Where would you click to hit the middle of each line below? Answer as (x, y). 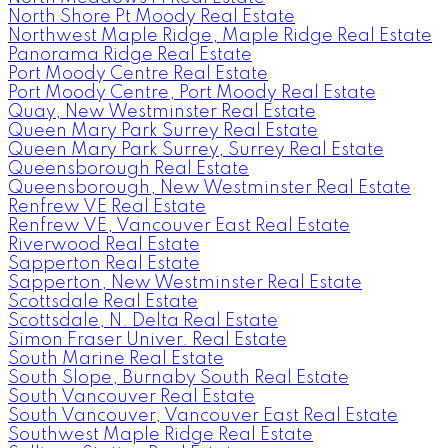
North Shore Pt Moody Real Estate (151, 16)
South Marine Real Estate (116, 358)
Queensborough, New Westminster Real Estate (209, 187)
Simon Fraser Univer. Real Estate (147, 339)
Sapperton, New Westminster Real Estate (185, 282)
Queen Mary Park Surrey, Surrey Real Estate (196, 149)
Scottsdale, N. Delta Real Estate (143, 320)
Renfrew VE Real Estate (107, 206)
